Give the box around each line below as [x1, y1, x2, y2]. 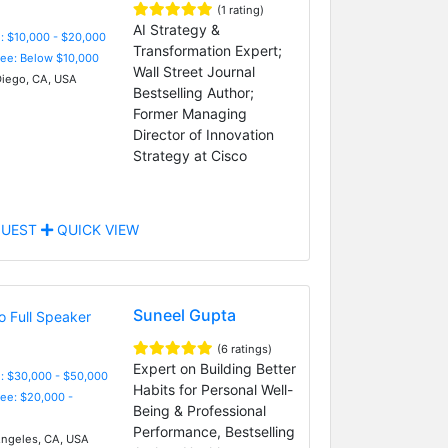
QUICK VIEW [52, 220, 139, 238]
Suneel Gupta [132, 304, 236, 325]
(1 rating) [216, 2, 264, 17]
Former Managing [132, 104, 247, 122]
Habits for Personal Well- [132, 380, 293, 398]
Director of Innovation [132, 125, 274, 143]
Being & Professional [132, 401, 266, 419]
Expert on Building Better [132, 359, 296, 377]
